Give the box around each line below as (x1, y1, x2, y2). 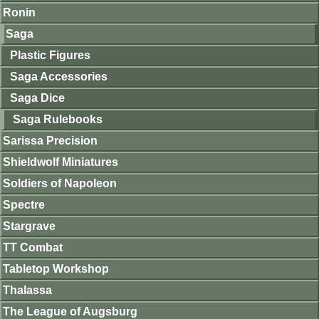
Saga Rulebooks (13, 113, 103, 126)
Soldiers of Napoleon (3, 177, 117, 190)
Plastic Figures (10, 49, 90, 62)
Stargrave (3, 220, 56, 233)
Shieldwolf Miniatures (3, 156, 118, 169)
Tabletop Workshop (3, 263, 109, 276)
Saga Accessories (10, 70, 108, 83)
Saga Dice (10, 92, 65, 105)
